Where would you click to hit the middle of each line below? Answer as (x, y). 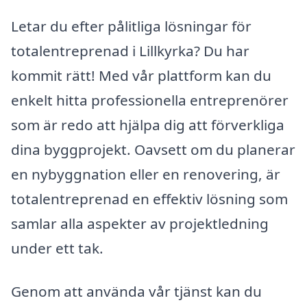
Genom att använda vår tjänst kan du (136, 292)
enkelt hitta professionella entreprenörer (150, 100)
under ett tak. (57, 248)
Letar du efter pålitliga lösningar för (131, 26)
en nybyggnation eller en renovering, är (146, 174)
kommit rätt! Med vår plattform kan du (141, 75)
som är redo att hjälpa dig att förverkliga (148, 124)
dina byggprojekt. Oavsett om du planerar (153, 149)
